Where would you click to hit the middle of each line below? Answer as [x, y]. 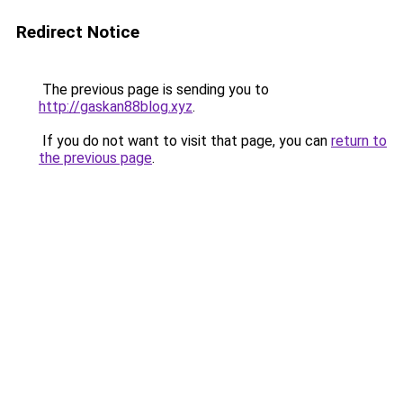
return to [359, 141]
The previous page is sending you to [154, 90]
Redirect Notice [78, 32]
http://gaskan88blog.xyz [116, 107]
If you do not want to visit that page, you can [185, 141]
